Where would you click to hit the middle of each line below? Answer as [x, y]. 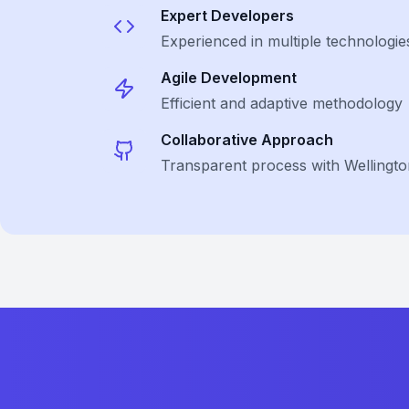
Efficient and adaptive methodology [282, 103]
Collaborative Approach [247, 140]
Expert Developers [227, 16]
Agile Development [229, 78]
